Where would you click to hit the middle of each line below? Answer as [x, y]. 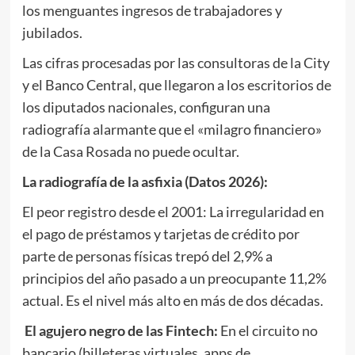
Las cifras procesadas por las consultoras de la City [176, 62]
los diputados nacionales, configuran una [146, 107]
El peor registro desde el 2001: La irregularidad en [173, 211]
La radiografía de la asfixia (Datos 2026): [145, 181]
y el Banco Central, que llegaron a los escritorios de [176, 84]
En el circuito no [267, 330]
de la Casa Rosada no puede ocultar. [130, 151]
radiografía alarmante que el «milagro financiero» [172, 129]
